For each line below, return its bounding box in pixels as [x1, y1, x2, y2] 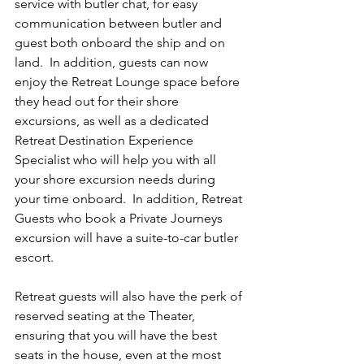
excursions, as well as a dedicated [15, 113, 212, 129]
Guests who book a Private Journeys [15, 210, 226, 227]
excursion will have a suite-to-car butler [15, 230, 241, 246]
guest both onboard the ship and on [15, 35, 228, 51]
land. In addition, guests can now [15, 54, 211, 71]
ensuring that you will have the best [15, 327, 220, 344]
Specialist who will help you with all [15, 152, 219, 168]
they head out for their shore [15, 93, 182, 110]
